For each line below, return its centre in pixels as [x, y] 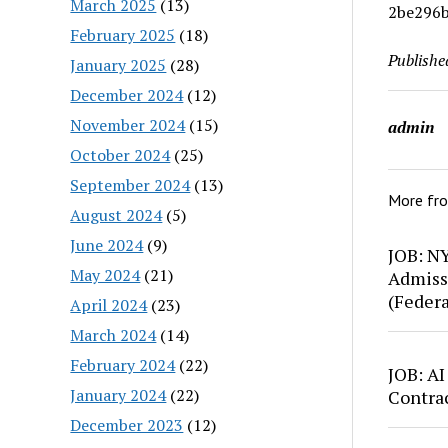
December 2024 [127, 94]
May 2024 [105, 274]
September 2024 [130, 184]
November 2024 [128, 124]
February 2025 [123, 34]
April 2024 [109, 304]
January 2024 [118, 394]
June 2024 [107, 244]
